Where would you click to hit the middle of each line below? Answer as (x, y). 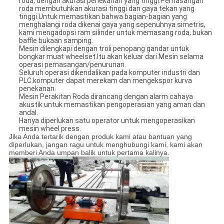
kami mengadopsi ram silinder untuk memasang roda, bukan (115, 33)
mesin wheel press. (50, 129)
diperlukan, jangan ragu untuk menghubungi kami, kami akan (105, 145)
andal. (28, 113)
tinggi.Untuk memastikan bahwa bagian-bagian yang (103, 17)
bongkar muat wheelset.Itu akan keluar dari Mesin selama (111, 57)
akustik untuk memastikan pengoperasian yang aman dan (112, 105)
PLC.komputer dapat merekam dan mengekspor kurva (105, 81)
